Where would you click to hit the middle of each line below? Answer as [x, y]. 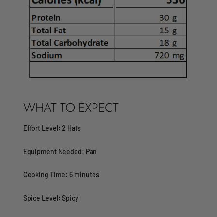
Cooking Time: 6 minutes [61, 174]
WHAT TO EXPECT [71, 107]
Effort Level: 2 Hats [52, 128]
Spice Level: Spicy [51, 198]
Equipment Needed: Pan [60, 151]
